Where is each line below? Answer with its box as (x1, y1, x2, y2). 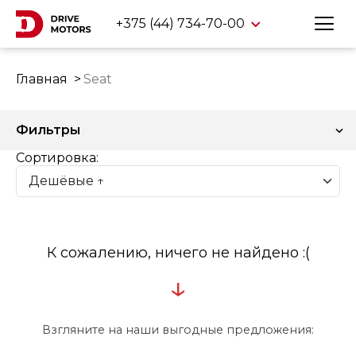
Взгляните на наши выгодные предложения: (42, 323, 314, 337)
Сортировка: (16, 150, 99, 165)
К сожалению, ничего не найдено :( (46, 244, 310, 261)
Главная (16, 72, 68, 87)
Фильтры (16, 122, 80, 137)
